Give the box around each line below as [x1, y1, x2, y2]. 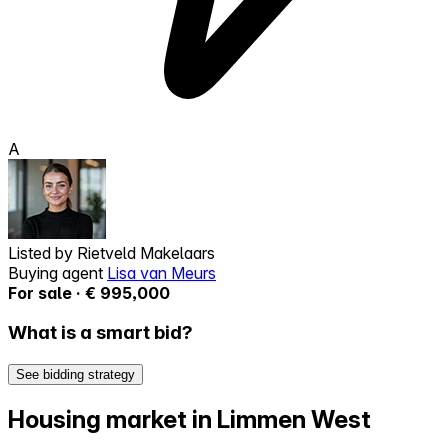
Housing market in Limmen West [8, 404, 371, 434]
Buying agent [8, 262, 107, 283]
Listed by [8, 242, 77, 263]
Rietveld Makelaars [77, 242, 215, 263]
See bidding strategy [16, 367, 135, 383]
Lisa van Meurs [107, 262, 216, 283]
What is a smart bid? [8, 321, 193, 345]
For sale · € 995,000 [8, 282, 170, 303]
